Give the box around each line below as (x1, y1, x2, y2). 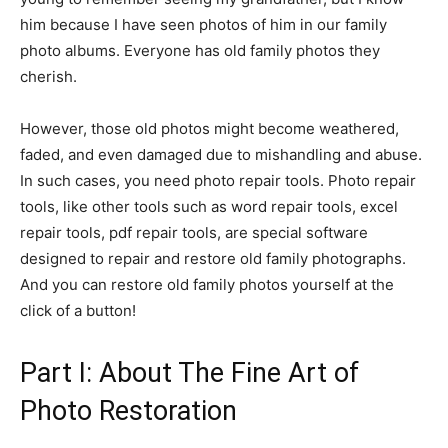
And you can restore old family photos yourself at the (20, 274, 394, 294)
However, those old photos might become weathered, (20, 118, 399, 138)
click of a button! (20, 300, 136, 320)
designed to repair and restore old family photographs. (20, 248, 406, 268)
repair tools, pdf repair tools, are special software (20, 222, 368, 242)
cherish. (20, 66, 77, 86)
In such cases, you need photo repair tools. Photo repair (20, 170, 416, 190)
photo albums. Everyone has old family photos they (20, 40, 380, 60)
